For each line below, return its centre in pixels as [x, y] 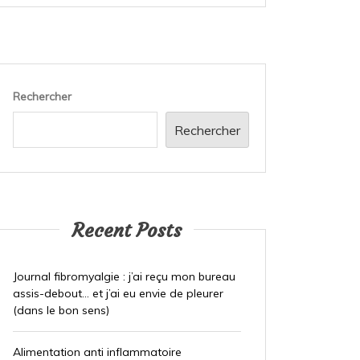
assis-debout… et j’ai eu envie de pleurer [118, 294]
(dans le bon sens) [61, 311]
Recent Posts [127, 231]
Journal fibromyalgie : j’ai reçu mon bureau [124, 277]
